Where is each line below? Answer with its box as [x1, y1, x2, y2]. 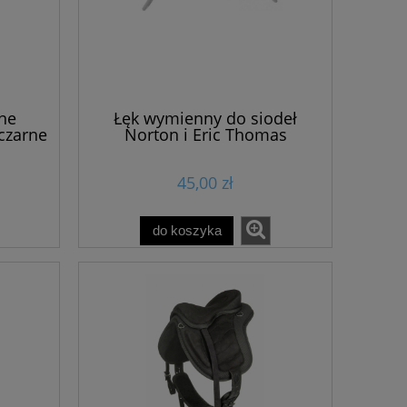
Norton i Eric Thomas [124, 124, 287, 146]
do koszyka [152, 223, 222, 239]
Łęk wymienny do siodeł [114, 107, 297, 130]
